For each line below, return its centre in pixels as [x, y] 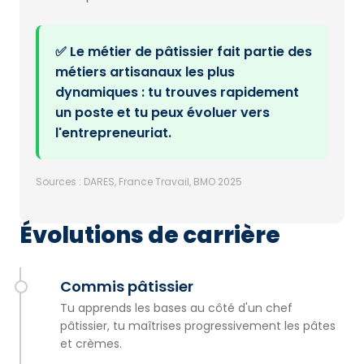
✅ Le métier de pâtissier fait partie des [184, 52]
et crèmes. [91, 344]
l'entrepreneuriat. [113, 133]
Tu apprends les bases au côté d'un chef [176, 308]
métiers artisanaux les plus [145, 72]
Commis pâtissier [127, 286]
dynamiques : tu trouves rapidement [177, 92]
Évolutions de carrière [150, 235]
